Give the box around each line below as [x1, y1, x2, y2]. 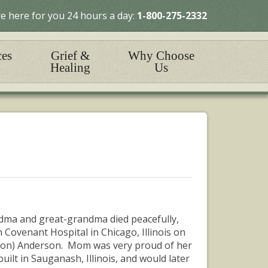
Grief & [51, 48, 90, 63]
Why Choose [128, 48, 195, 63]
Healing [50, 60, 91, 75]
